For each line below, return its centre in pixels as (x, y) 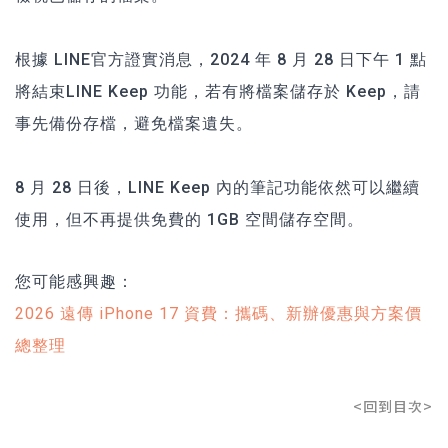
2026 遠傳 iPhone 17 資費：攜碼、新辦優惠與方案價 (218, 313)
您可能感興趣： (74, 281)
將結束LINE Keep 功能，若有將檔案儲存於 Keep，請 (218, 91)
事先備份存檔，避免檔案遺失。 (134, 123)
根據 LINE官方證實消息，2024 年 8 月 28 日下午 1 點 (221, 59)
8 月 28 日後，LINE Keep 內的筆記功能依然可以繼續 (217, 187)
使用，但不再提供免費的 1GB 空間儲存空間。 (192, 219)
